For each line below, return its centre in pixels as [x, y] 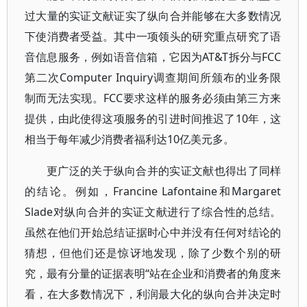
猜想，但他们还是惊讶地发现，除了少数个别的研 [153, 253]
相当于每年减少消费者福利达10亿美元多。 [130, 139]
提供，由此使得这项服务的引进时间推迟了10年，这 [153, 119]
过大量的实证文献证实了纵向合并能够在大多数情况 [153, 16]
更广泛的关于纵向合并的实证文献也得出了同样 [164, 171]
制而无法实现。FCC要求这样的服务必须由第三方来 [153, 98]
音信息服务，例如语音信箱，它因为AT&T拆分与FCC [153, 57]
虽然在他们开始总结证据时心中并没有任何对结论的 [153, 232]
